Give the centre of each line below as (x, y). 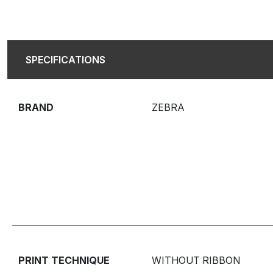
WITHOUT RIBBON (196, 260)
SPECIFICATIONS (66, 59)
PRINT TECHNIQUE (64, 260)
